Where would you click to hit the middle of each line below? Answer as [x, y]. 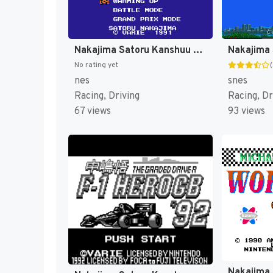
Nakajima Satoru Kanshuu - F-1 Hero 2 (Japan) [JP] [198, 50]
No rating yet [96, 65]
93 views [246, 111]
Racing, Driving [107, 96]
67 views [93, 111]
